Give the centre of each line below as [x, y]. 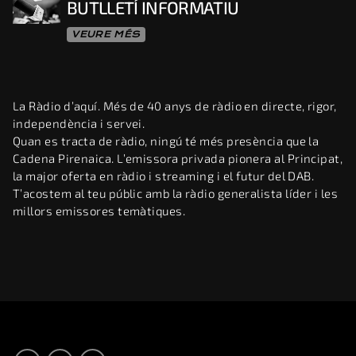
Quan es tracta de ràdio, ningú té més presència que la [166, 141]
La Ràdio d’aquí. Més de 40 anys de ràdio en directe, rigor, [175, 106]
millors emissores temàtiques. [99, 211]
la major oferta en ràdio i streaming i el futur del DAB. [164, 176]
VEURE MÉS [106, 34]
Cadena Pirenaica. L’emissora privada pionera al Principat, [178, 159]
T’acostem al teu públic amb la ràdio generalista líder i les [176, 193]
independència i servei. [79, 124]
